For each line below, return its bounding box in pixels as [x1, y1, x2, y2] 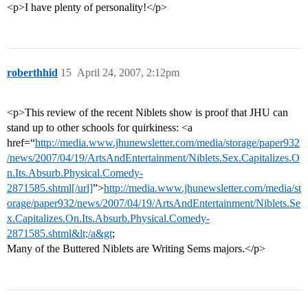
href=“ [7, 137, 35, 149]
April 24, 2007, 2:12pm [77, 67, 179, 79]
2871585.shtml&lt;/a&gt [7, 228, 112, 240]
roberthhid [7, 67, 58, 79]
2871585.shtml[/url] [7, 182, 93, 195]
